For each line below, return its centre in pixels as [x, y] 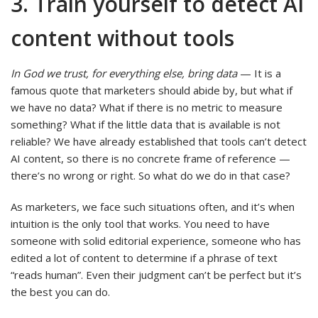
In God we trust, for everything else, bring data [125, 73]
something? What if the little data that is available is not [146, 124]
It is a [268, 73]
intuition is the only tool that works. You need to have [140, 223]
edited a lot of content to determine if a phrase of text [144, 257]
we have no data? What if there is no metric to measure [147, 107]
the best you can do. [62, 291]
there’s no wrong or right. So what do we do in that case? [150, 175]
